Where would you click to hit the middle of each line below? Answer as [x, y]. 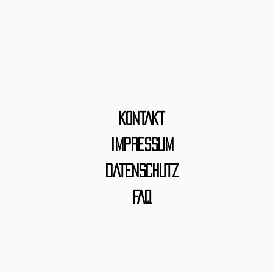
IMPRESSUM [142, 144]
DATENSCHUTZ [142, 171]
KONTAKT [142, 118]
